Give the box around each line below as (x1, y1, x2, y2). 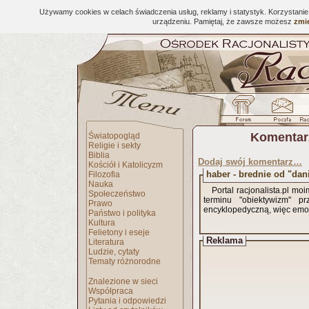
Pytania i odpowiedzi (88, 296, 166, 306)
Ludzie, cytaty (88, 247, 139, 257)
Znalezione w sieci (88, 277, 158, 286)
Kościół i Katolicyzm (88, 160, 163, 170)
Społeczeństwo (88, 189, 146, 199)
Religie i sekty (88, 141, 141, 150)
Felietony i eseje (88, 228, 150, 237)
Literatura (88, 237, 124, 247)
